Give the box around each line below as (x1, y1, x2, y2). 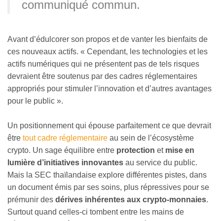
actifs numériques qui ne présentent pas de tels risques (7, 59, 199, 68)
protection (116, 146, 155, 155)
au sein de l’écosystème (108, 134, 194, 143)
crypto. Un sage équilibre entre (7, 146, 116, 155)
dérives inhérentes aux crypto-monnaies (53, 195, 206, 204)
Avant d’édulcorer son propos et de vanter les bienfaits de (7, 35, 208, 43)
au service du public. (123, 158, 197, 167)
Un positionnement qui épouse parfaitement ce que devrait (7, 121, 211, 130)
